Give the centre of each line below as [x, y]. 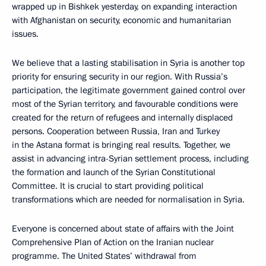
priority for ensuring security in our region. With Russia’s [120, 77]
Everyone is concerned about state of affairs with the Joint [123, 229]
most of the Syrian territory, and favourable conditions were [125, 104]
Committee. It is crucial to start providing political [108, 186]
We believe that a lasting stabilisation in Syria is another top [128, 63]
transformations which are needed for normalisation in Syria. [128, 199]
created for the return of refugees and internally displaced [122, 118]
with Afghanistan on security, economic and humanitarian [121, 20]
